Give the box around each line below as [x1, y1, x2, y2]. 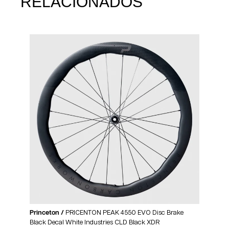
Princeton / [30, 210, 65, 217]
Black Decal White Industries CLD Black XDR [30, 219, 159, 226]
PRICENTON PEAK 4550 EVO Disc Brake [65, 210, 184, 217]
